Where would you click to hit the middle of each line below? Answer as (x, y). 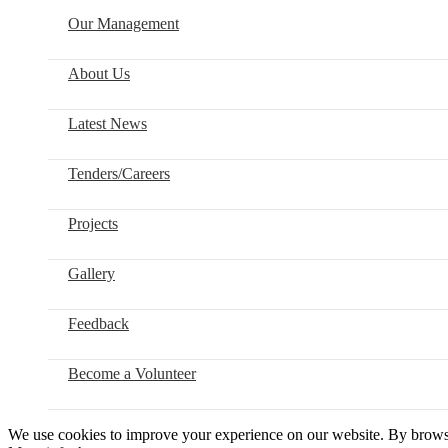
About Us (99, 73)
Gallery (91, 273)
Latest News (107, 123)
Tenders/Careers (119, 173)
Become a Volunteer (132, 373)
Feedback (98, 323)
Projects (93, 223)
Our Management (123, 23)
